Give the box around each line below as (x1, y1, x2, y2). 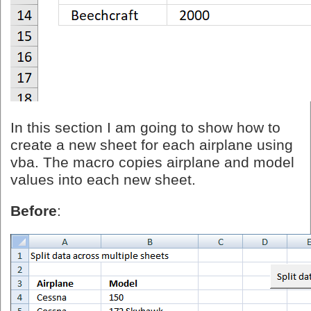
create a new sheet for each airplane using (10, 137, 293, 154)
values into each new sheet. (10, 171, 196, 189)
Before (10, 203, 57, 220)
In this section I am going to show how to (10, 119, 280, 137)
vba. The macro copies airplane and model (10, 154, 294, 171)
